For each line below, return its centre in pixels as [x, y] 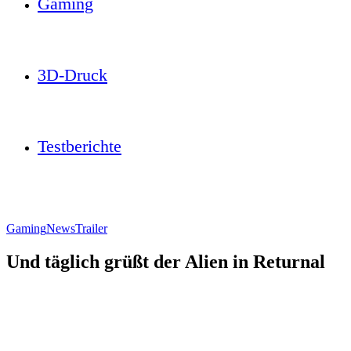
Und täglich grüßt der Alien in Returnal [166, 261]
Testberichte [80, 146]
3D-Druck [72, 75]
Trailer [91, 228]
